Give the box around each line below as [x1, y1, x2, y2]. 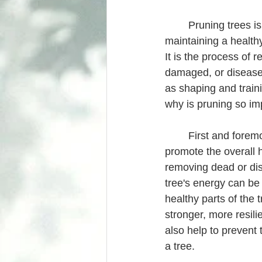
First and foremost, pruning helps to [165, 130, 188, 142]
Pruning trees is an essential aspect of [165, 19, 188, 31]
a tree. [165, 240, 195, 252]
